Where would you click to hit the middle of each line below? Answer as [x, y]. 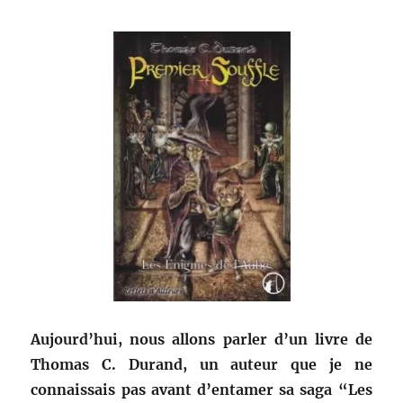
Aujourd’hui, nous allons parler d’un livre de [201, 340]
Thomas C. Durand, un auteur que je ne [201, 365]
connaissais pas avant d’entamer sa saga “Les [201, 390]
